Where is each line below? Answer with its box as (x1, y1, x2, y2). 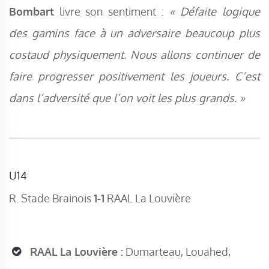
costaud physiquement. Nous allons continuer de (9, 47, 260, 62)
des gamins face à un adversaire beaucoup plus (9, 26, 260, 40)
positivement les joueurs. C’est (98, 69, 261, 83)
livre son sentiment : (54, 4, 169, 19)
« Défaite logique (169, 4, 261, 19)
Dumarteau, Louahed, (123, 245, 231, 259)
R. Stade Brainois (9, 191, 94, 205)
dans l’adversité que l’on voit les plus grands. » (9, 91, 245, 105)
